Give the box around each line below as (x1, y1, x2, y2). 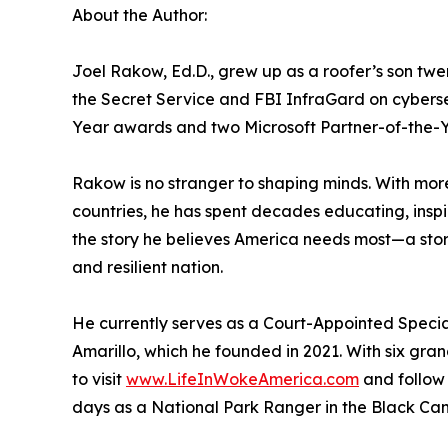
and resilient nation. (72, 256, 223, 277)
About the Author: (72, 4, 207, 25)
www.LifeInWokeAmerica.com (126, 368, 359, 389)
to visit (72, 368, 126, 389)
